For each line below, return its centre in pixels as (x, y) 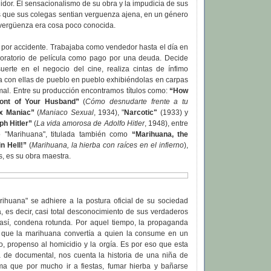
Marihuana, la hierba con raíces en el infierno (108, 145)
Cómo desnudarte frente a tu (137, 102)
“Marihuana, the (160, 135)
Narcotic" (141, 113)
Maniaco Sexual (67, 113)
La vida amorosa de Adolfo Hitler (90, 124)
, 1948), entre (166, 124)
